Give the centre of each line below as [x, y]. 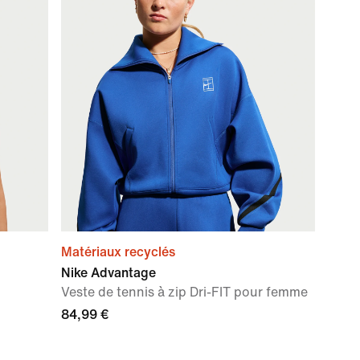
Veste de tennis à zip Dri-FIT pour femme [184, 292]
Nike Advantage [108, 273]
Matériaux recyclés [118, 252]
